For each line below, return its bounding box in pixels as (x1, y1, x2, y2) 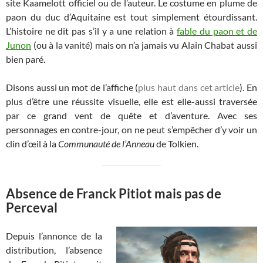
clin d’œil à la (6, 137, 58, 149)
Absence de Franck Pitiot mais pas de (6, 185, 221, 201)
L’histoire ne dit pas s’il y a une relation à (6, 25, 177, 36)
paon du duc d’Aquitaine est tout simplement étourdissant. (6, 11, 257, 22)
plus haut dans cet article (138, 81, 240, 93)
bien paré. (6, 53, 45, 65)
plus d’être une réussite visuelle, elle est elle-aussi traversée (6, 95, 257, 107)
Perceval (6, 199, 58, 215)
